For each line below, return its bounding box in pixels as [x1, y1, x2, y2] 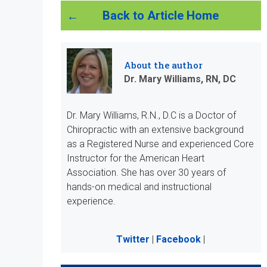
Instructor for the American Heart [67, 153, 204, 164]
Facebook [156, 234, 201, 245]
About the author [124, 59, 203, 71]
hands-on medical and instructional [67, 181, 212, 193]
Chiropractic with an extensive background [67, 124, 244, 135]
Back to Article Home [103, 8, 219, 23]
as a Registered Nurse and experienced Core [67, 138, 254, 150]
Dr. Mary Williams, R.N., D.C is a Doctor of [67, 110, 236, 121]
